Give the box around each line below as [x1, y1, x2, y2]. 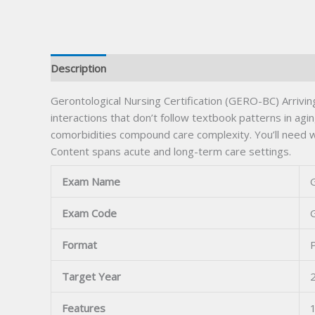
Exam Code [62, 205, 117, 220]
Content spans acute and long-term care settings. [51, 144, 291, 159]
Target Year [62, 269, 121, 283]
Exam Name [62, 174, 120, 188]
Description [51, 60, 106, 75]
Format [62, 237, 97, 252]
